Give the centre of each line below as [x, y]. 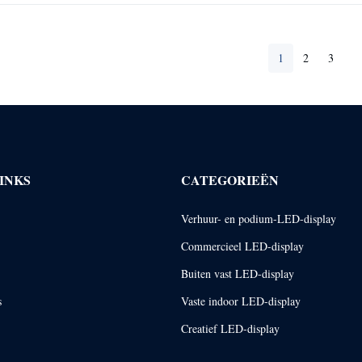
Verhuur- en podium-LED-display [259, 218]
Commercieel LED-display [243, 246]
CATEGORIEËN [230, 179]
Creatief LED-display [231, 328]
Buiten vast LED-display [238, 273]
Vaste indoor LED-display [241, 301]
